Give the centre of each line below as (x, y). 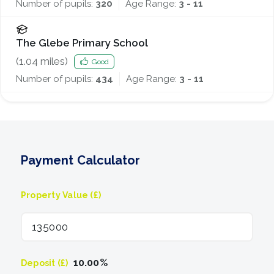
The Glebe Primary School (82, 43)
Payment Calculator (81, 160)
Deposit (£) (45, 263)
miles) (53, 61)
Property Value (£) (61, 195)
